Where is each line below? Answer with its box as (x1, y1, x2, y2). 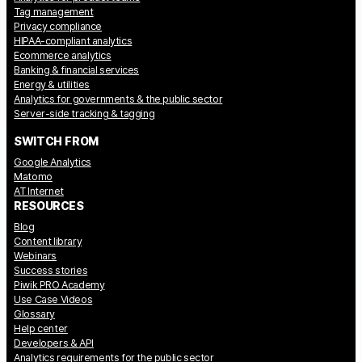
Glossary (14, 308, 56, 321)
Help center (14, 322, 68, 335)
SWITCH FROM (14, 133, 99, 148)
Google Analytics (14, 155, 91, 168)
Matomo (14, 170, 53, 183)
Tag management (14, 5, 94, 18)
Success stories (14, 264, 88, 277)
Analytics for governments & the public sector (14, 92, 223, 105)
